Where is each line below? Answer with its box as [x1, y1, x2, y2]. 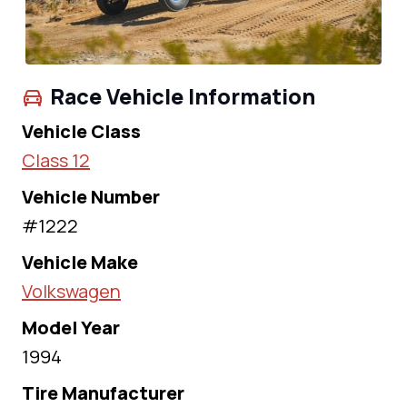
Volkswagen [22, 279, 121, 304]
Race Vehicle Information [50, 82, 315, 112]
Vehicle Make [22, 250, 138, 275]
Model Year [22, 315, 120, 341]
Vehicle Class [22, 119, 141, 144]
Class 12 [22, 148, 90, 174]
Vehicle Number [22, 184, 160, 210]
